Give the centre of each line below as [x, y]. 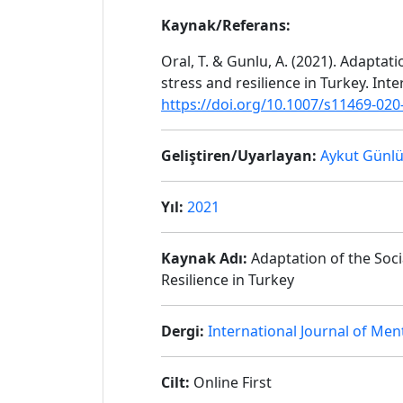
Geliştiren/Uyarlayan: [239, 156]
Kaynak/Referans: [226, 25]
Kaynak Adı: [204, 258]
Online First [231, 382]
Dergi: [183, 331]
